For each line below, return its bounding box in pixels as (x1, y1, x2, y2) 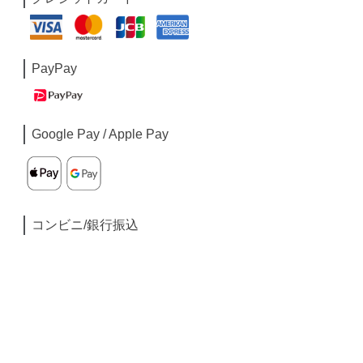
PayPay (32, 61, 78, 75)
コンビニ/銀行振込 (32, 218, 139, 233)
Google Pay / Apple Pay (32, 127, 169, 142)
